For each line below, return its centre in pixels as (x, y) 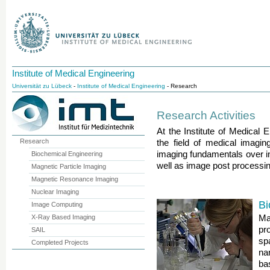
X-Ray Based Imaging (63, 217)
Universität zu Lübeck (42, 86)
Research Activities (206, 115)
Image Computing (57, 204)
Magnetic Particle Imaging (68, 166)
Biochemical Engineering (67, 154)
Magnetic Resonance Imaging (74, 179)
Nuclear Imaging (55, 192)
